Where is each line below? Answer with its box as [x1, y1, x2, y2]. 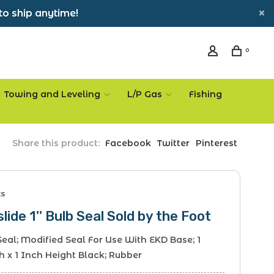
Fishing [189, 89, 222, 100]
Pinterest [196, 138, 237, 149]
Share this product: [12, 138, 100, 149]
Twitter [157, 138, 190, 149]
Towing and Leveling [4, 89, 100, 100]
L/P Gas [127, 89, 162, 100]
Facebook [105, 138, 151, 149]
